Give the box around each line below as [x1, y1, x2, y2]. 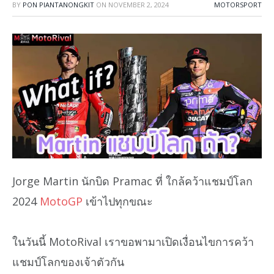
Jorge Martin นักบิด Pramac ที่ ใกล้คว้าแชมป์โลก [12, 173, 253, 188]
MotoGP [40, 193, 83, 209]
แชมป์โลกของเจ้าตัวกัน [12, 254, 124, 270]
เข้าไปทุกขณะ [83, 193, 153, 209]
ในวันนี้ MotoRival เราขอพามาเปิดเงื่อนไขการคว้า [12, 234, 254, 250]
